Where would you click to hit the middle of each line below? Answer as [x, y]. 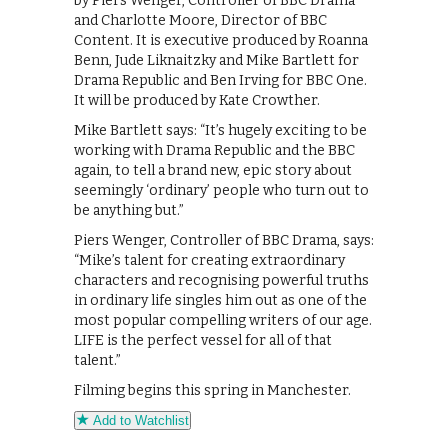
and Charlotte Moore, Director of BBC [200, 20]
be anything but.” [129, 210]
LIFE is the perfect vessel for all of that [203, 340]
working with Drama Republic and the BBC [214, 150]
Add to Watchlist [139, 420]
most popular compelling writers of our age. [223, 320]
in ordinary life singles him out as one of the [220, 300]
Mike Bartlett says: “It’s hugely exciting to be [220, 130]
